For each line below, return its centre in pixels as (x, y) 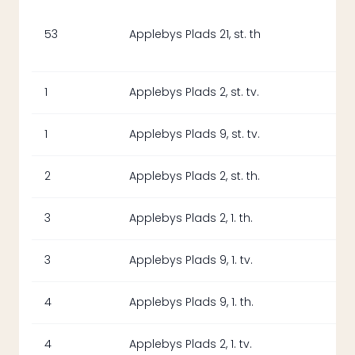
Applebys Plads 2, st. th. (195, 176)
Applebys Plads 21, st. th (195, 34)
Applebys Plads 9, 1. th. (191, 302)
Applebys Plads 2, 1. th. (191, 218)
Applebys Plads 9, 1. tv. (191, 260)
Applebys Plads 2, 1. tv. (191, 344)
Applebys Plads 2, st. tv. (194, 92)
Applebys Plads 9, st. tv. (195, 134)
